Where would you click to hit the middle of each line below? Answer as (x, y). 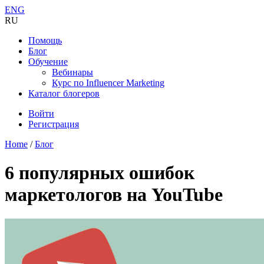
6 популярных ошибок (100, 173)
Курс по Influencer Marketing (108, 83)
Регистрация (54, 124)
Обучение (48, 62)
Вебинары (72, 72)
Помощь (45, 40)
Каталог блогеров (64, 93)
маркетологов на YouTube (114, 195)
